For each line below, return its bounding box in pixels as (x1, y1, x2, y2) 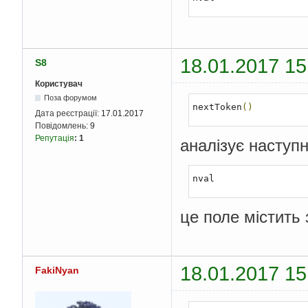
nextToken (192, 101, 242, 112)
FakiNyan (35, 265, 79, 276)
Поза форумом (44, 93, 98, 102)
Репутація (35, 133, 74, 143)
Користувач (35, 78, 82, 89)
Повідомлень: (35, 120, 90, 131)
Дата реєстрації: (35, 108, 101, 118)
